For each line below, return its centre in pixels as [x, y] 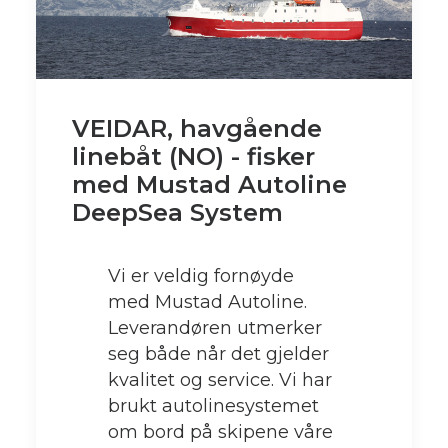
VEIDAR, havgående [197, 128]
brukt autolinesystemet [213, 405]
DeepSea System [177, 212]
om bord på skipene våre [220, 431]
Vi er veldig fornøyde [201, 275]
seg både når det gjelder [218, 353]
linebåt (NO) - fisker [193, 156]
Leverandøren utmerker [215, 327]
